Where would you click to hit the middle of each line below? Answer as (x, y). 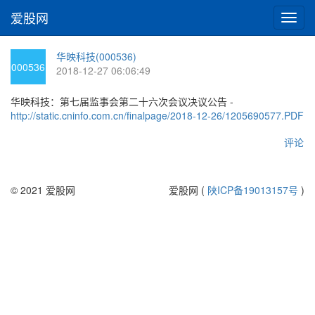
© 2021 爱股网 (43, 190)
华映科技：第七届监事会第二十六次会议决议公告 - (122, 101)
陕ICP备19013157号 (253, 190)
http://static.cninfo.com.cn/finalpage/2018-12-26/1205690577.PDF (157, 115)
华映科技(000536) (96, 56)
